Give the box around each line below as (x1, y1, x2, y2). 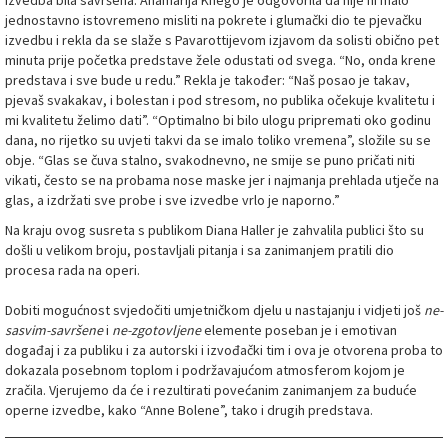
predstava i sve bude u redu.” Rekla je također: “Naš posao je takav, (5, 71, 410, 90)
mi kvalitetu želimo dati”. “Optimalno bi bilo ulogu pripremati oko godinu (5, 111, 431, 130)
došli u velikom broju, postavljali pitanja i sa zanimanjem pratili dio (5, 241, 394, 260)
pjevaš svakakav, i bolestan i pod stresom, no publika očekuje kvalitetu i (5, 91, 435, 110)
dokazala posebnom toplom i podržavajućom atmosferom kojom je (5, 361, 405, 380)
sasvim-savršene (5, 321, 103, 340)
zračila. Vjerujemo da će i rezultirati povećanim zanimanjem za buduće (5, 381, 417, 400)
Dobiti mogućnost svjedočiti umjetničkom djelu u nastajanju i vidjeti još (5, 301, 424, 320)
